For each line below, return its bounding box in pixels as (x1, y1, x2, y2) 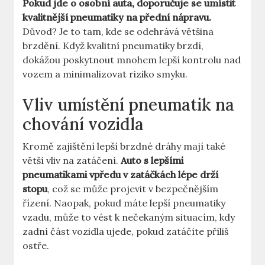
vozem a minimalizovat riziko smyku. (22, 68, 188, 80)
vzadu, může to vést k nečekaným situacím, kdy (22, 211, 235, 224)
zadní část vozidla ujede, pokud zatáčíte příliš (22, 225, 229, 238)
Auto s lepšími (121, 154, 184, 167)
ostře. (22, 240, 50, 252)
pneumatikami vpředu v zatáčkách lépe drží (22, 169, 219, 181)
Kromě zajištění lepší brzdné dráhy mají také (22, 140, 226, 153)
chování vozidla (22, 114, 144, 135)
